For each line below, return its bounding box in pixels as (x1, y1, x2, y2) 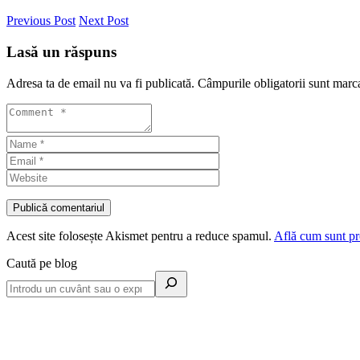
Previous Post (6, 14, 76, 28)
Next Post (79, 14, 129, 28)
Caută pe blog (6, 256, 77, 270)
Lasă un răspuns (6, 43, 117, 60)
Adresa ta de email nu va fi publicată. (6, 76, 194, 90)
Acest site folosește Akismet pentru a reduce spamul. (6, 228, 274, 243)
